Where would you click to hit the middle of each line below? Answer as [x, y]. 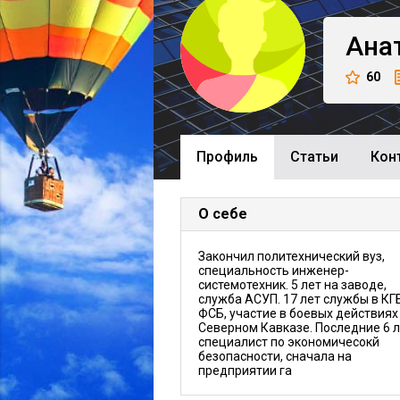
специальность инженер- [274, 271]
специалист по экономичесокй [289, 342]
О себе [223, 214]
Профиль [227, 157]
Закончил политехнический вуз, [292, 256]
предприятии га [245, 371]
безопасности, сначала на [275, 356]
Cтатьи [314, 157]
